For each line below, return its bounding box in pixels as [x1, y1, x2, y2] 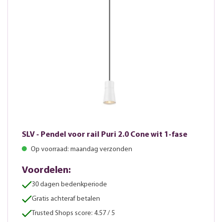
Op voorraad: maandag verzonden [29, 146, 132, 154]
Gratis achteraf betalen [32, 195, 100, 203]
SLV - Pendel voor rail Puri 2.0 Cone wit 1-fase [22, 131, 187, 139]
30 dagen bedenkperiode [32, 181, 107, 189]
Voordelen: [22, 166, 71, 176]
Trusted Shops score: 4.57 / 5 [32, 210, 115, 218]
